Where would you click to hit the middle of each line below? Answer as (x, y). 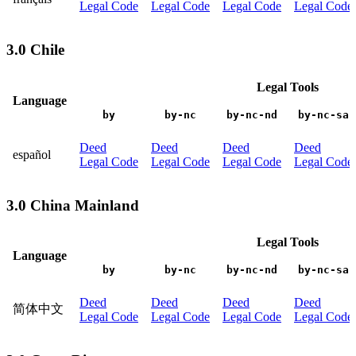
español (32, 154)
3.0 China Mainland (73, 205)
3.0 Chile (35, 50)
